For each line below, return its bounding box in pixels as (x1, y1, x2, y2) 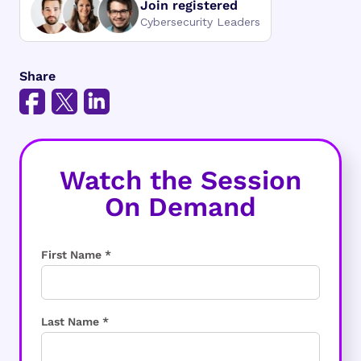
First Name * (41, 248, 111, 261)
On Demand (105, 191, 256, 222)
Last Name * (41, 315, 109, 329)
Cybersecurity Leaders (139, 15, 260, 28)
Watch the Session (60, 164, 301, 196)
